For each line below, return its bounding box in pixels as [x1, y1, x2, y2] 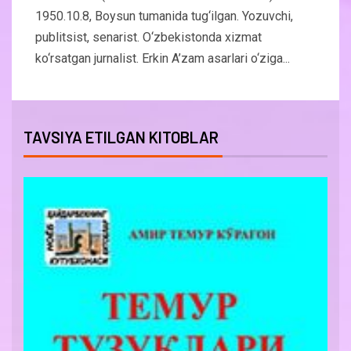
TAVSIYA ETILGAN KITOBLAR [24, 127, 219, 147]
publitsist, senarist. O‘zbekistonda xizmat [35, 29, 262, 45]
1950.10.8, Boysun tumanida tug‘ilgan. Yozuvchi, [35, 8, 293, 24]
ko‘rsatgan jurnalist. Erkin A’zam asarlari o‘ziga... [35, 50, 290, 66]
